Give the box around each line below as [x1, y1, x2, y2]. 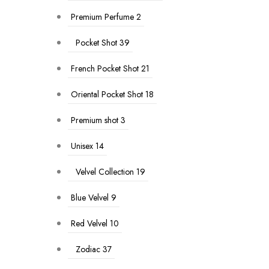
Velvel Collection [76, 166, 134, 178]
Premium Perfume [71, 11, 134, 23]
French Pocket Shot [71, 62, 139, 74]
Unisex [71, 140, 93, 152]
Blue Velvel [71, 192, 109, 204]
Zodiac [76, 243, 100, 255]
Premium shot [71, 114, 118, 126]
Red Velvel [71, 217, 107, 229]
